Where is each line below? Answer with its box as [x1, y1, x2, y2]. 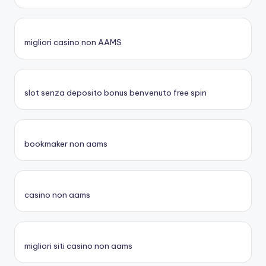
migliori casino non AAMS [24, 36, 122, 47]
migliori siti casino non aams [24, 240, 132, 251]
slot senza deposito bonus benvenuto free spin [24, 87, 207, 99]
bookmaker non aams [24, 138, 107, 150]
